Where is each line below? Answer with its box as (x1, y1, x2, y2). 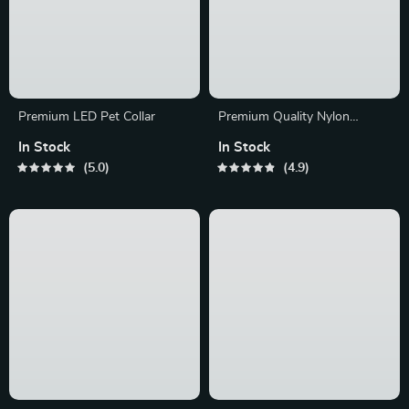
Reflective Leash (218, 152, 311, 164)
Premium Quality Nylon (218, 132, 350, 145)
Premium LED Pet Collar (18, 132, 155, 145)
